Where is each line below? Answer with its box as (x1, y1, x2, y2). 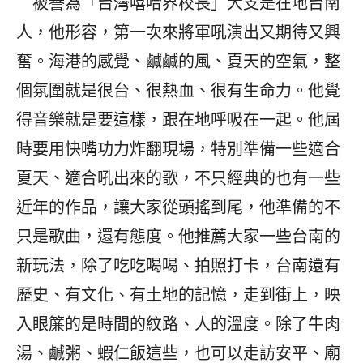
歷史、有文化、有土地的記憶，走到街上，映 (16, 284, 340, 305)
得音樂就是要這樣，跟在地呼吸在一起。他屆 (16, 109, 340, 130)
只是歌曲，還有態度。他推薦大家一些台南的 (16, 226, 340, 246)
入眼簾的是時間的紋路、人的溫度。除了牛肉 (16, 314, 340, 334)
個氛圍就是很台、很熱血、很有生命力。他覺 (16, 80, 340, 100)
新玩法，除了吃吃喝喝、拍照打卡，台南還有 (16, 255, 340, 275)
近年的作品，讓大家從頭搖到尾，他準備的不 (16, 197, 340, 217)
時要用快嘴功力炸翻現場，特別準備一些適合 (16, 139, 340, 159)
